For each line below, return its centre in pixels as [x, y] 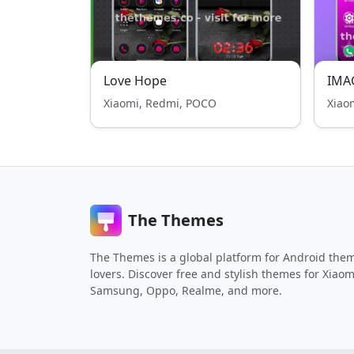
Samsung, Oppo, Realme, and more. [186, 290]
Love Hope [135, 81]
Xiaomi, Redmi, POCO [160, 103]
